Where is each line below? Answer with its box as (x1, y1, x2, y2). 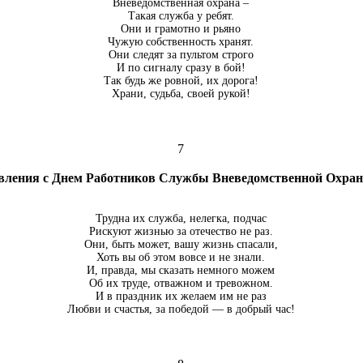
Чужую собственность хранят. (108, 36, 254, 48)
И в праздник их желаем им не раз (95, 290, 267, 302)
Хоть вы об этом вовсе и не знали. (96, 251, 265, 263)
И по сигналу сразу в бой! (116, 62, 246, 74)
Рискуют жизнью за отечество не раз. (88, 225, 273, 237)
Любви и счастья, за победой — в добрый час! (66, 303, 295, 315)
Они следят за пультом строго (108, 49, 254, 61)
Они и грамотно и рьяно (121, 23, 241, 35)
